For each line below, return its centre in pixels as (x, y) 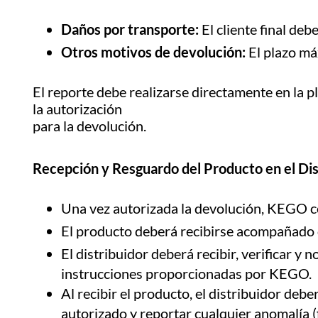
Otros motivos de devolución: (153, 52)
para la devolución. (89, 126)
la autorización (77, 109)
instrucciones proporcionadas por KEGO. (186, 274)
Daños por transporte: (130, 29)
